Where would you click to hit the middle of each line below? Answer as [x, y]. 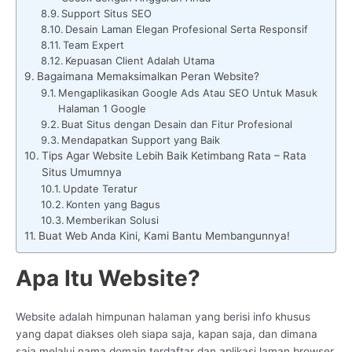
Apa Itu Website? [108, 278]
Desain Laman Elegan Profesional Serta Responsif [187, 29]
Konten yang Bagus [114, 204]
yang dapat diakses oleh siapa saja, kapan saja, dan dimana [167, 334]
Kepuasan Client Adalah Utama [140, 60]
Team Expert [94, 44]
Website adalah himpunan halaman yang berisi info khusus [163, 316]
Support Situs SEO [107, 13]
